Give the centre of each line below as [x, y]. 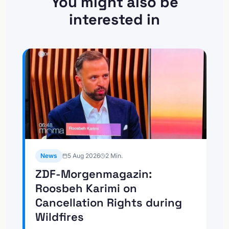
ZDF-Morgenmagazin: [94, 174]
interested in [114, 19]
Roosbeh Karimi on [86, 188]
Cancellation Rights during [109, 202]
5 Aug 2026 [84, 156]
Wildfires [60, 217]
